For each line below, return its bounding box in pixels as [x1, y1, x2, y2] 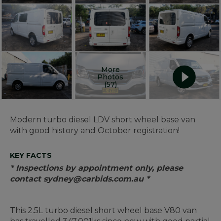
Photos [97, 72, 124, 81]
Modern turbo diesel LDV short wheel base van [10, 115, 195, 125]
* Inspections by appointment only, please [10, 163, 183, 173]
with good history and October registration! [10, 126, 180, 136]
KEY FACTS [10, 151, 52, 160]
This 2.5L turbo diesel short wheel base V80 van [10, 206, 197, 216]
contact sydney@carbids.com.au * [10, 174, 149, 184]
